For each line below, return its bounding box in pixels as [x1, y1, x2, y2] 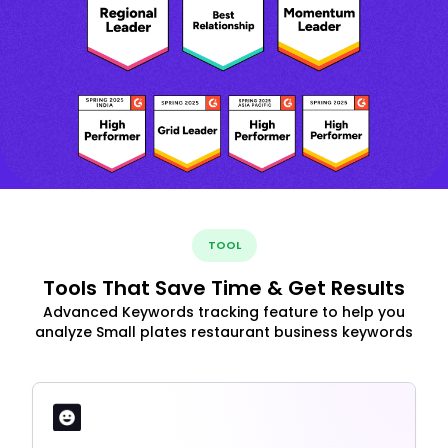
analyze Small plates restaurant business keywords [35, 322, 413, 343]
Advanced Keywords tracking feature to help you [43, 302, 405, 323]
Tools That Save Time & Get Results [43, 274, 405, 303]
